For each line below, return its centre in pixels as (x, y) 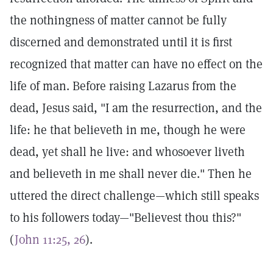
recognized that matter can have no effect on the (136, 64)
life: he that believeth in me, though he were (128, 130)
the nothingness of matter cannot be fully (118, 20)
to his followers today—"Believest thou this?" (126, 218)
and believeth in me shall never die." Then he (131, 174)
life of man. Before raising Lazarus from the (123, 86)
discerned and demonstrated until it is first (121, 42)
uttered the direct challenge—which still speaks (134, 196)
